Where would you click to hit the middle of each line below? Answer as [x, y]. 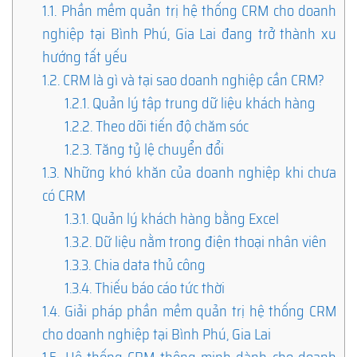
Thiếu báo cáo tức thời [158, 288]
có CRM [64, 195]
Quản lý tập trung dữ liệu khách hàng [202, 103]
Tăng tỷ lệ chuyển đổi [157, 149]
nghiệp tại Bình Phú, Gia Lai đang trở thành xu [189, 33]
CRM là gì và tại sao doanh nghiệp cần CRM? [192, 80]
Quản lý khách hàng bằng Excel [183, 218]
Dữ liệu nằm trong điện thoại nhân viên [209, 241]
